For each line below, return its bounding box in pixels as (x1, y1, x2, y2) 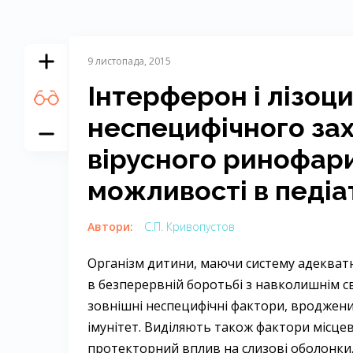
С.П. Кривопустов (144, 219, 235, 234)
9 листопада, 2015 (87, 54, 171, 68)
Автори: (87, 219, 136, 234)
